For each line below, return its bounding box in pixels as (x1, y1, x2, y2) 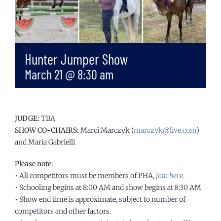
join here (156, 171, 183, 180)
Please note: (15, 159, 53, 168)
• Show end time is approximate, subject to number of (15, 195, 185, 204)
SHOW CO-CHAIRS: (15, 126, 79, 135)
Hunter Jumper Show (25, 50, 128, 68)
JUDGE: (15, 114, 39, 123)
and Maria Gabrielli (15, 138, 75, 147)
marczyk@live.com (134, 126, 196, 135)
